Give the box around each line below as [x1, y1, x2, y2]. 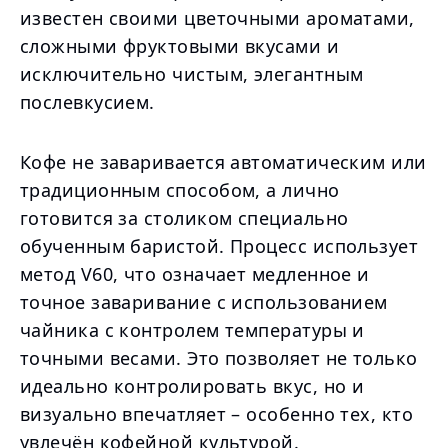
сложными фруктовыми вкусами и [20, 34, 340, 58]
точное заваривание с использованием [20, 290, 388, 314]
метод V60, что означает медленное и [20, 262, 370, 286]
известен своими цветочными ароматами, [20, 6, 415, 30]
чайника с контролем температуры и [20, 318, 365, 342]
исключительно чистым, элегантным [20, 62, 364, 86]
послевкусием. [20, 90, 155, 114]
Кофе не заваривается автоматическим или [20, 150, 427, 174]
